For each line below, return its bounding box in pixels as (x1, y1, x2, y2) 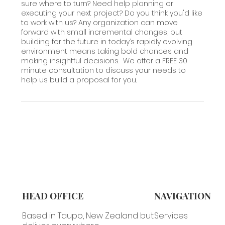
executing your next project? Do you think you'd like (21, 8, 203, 19)
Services (154, 210, 188, 222)
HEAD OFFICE (22, 190, 83, 202)
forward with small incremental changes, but (21, 27, 183, 38)
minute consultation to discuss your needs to (21, 65, 186, 76)
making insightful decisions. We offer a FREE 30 (21, 56, 188, 66)
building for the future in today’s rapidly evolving (21, 37, 193, 47)
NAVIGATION (154, 190, 211, 202)
